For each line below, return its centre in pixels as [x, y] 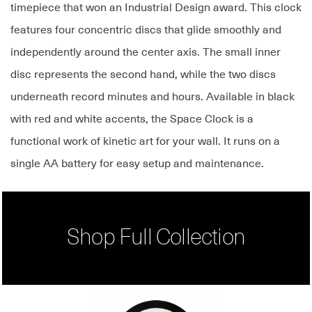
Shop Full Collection [156, 239]
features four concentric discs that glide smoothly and [146, 30]
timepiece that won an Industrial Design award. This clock [156, 8]
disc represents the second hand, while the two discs [143, 75]
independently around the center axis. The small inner [146, 53]
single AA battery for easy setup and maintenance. [137, 164]
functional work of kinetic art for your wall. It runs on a [145, 142]
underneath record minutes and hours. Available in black [153, 97]
